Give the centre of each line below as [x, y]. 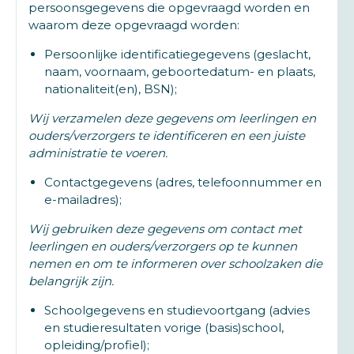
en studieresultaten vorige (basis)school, [164, 328]
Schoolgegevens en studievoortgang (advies [177, 310]
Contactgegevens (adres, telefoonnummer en [183, 182]
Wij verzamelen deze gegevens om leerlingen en [172, 118]
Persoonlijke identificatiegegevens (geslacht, [177, 54]
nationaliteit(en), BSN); [111, 89]
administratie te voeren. [98, 153]
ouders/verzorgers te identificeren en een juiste [167, 136]
